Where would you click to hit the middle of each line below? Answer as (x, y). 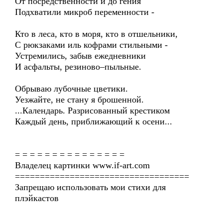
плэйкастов (37, 198)
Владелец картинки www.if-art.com (82, 165)
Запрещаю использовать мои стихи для (90, 187)
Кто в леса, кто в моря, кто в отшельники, (96, 34)
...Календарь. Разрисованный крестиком (92, 111)
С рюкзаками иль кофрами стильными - (91, 45)
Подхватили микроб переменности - (85, 12)
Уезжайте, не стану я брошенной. (79, 100)
